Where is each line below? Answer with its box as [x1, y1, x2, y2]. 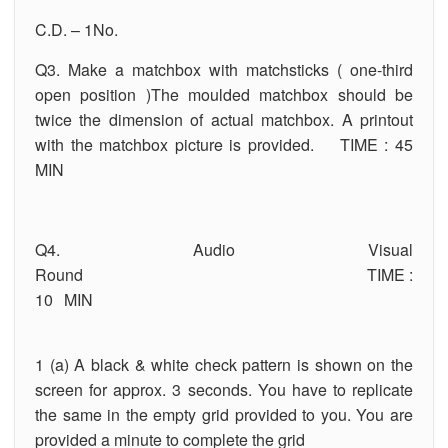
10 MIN [35, 287, 413, 311]
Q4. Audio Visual [35, 237, 413, 261]
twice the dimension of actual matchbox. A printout [35, 107, 413, 131]
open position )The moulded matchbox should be [35, 82, 413, 106]
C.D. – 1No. [35, 17, 118, 41]
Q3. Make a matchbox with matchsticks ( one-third [35, 57, 413, 81]
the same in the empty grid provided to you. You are [35, 402, 413, 426]
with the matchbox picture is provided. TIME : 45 [35, 132, 413, 156]
